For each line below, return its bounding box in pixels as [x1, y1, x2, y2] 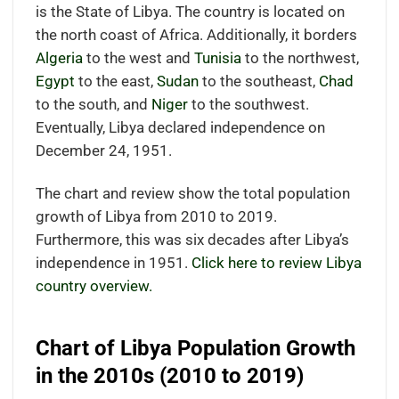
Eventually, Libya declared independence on [35, 118, 325, 136]
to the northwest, [240, 49, 359, 67]
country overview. [35, 277, 152, 295]
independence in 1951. [35, 254, 191, 272]
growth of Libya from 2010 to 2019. [35, 208, 277, 225]
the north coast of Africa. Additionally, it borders [35, 26, 357, 44]
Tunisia [193, 49, 241, 67]
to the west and [82, 49, 194, 67]
